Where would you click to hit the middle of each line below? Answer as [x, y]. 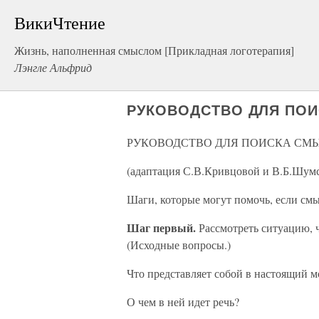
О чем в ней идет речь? [183, 302]
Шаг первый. [161, 228]
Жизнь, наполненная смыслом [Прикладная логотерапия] [154, 50]
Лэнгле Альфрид [53, 67]
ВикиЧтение [60, 23]
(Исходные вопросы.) [179, 245]
